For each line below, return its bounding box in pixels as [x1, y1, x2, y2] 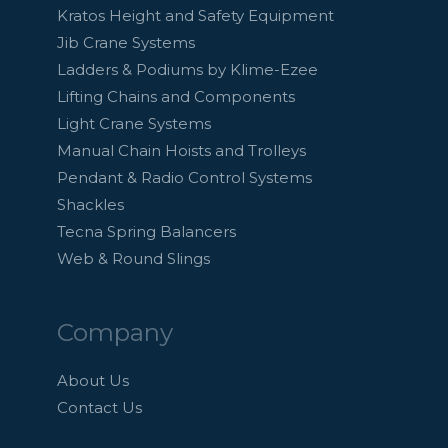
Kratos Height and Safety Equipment [57, 5, 335, 25]
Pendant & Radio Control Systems [57, 167, 313, 187]
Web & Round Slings [57, 248, 211, 268]
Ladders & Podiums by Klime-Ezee [57, 59, 319, 79]
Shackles [57, 194, 125, 214]
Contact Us [57, 398, 143, 417]
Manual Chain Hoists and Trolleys [57, 140, 307, 160]
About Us [57, 371, 130, 390]
